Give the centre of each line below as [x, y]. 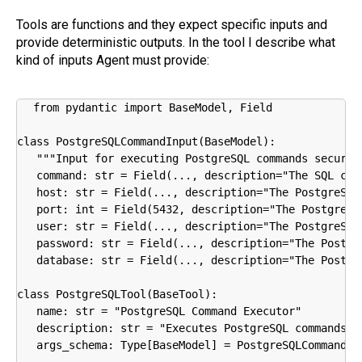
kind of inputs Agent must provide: [113, 60]
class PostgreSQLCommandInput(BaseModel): [146, 141]
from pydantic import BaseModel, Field [153, 107]
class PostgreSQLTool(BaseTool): [117, 294]
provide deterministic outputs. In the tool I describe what [176, 42]
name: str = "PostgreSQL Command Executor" [159, 311]
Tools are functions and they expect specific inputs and [172, 24]
